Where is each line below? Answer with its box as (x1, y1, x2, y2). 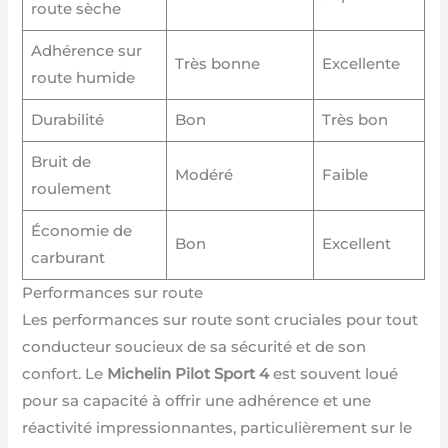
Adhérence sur (30, 42, 142, 61)
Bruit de (30, 153, 91, 172)
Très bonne (174, 55, 260, 74)
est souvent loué (269, 365, 399, 384)
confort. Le (22, 365, 108, 384)
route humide (30, 69, 135, 88)
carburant (30, 249, 105, 268)
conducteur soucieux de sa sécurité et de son (22, 338, 367, 357)
